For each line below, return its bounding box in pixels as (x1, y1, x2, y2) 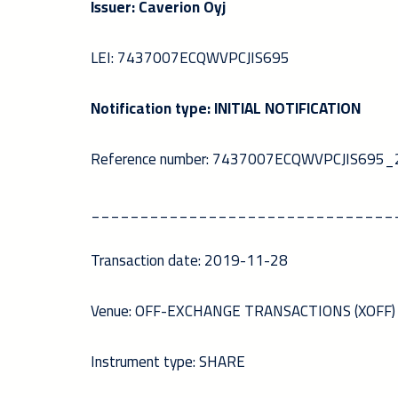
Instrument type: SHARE (91, 347, 245, 376)
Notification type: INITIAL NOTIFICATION (91, 94, 361, 123)
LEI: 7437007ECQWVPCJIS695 (91, 44, 290, 72)
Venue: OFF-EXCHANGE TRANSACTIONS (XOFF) (91, 297, 395, 325)
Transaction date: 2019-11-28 (91, 246, 288, 275)
